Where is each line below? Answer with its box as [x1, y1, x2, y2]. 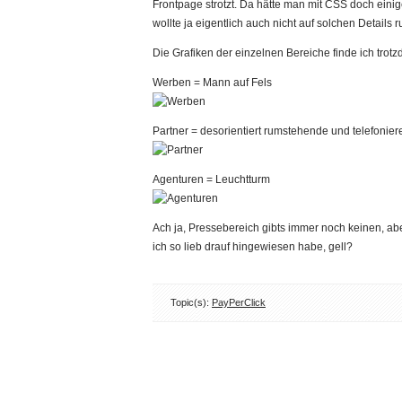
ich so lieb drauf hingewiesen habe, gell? [153, 240, 353, 253]
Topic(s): [170, 297, 212, 308]
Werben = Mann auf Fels [153, 76, 272, 89]
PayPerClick [212, 297, 266, 308]
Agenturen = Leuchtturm [153, 173, 270, 186]
